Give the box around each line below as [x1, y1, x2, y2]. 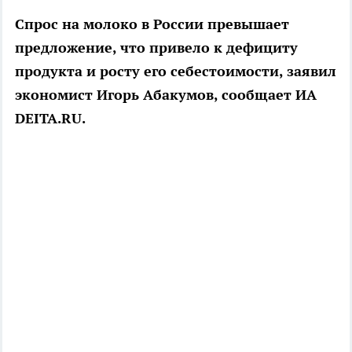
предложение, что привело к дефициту [15, 38, 298, 57]
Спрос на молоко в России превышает [15, 15, 289, 33]
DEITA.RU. [15, 109, 86, 127]
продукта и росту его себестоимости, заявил [15, 62, 336, 80]
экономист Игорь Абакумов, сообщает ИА [15, 86, 317, 104]
